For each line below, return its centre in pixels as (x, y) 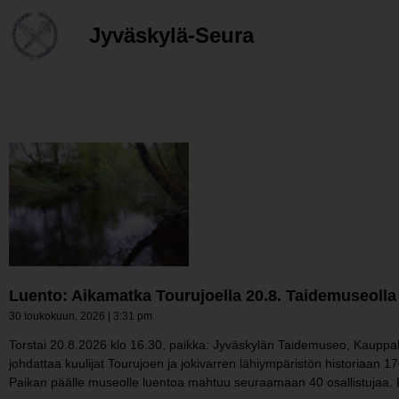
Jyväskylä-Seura (171, 35)
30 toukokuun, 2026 (58, 317)
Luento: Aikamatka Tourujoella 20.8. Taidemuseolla (203, 296)
